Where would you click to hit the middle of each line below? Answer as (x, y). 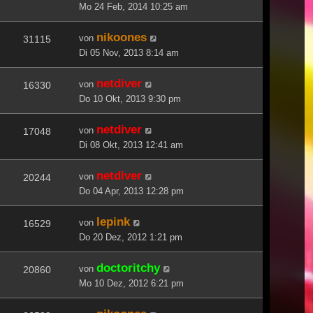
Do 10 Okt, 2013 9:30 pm (130, 99)
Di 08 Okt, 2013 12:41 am (131, 145)
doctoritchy (128, 267)
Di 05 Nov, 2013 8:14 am (129, 52)
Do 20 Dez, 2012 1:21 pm (131, 237)
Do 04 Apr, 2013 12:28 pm (131, 191)
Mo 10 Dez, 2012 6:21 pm (131, 283)
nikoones (122, 37)
